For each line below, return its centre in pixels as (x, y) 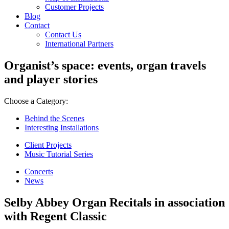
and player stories (51, 79)
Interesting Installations (62, 127)
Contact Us (63, 35)
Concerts (39, 171)
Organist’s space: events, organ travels (105, 65)
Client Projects (48, 145)
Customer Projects (74, 7)
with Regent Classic (55, 216)
